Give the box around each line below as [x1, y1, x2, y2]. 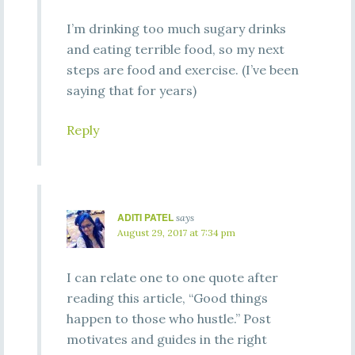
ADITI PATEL [116, 210, 174, 224]
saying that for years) [66, 82, 197, 98]
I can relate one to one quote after [66, 269, 278, 285]
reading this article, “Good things [66, 290, 268, 306]
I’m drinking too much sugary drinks [66, 21, 286, 36]
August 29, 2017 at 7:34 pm [116, 227, 235, 239]
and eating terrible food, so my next [66, 41, 284, 57]
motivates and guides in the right [66, 331, 267, 347]
